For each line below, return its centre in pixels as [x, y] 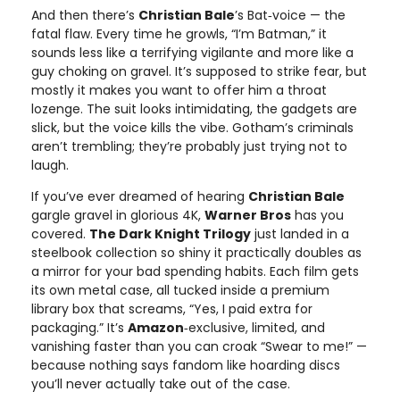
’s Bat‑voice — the [290, 15]
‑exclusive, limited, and [254, 327]
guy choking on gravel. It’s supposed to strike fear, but [199, 71]
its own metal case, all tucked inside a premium [180, 290]
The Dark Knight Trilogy [170, 233]
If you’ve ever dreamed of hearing [140, 196]
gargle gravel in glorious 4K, [118, 215]
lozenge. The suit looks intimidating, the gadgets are [194, 108]
